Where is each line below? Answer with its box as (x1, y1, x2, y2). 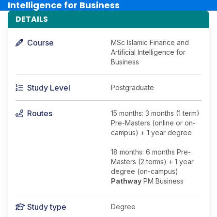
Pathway (111, 177, 141, 185)
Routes (27, 108, 52, 118)
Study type (27, 202, 66, 212)
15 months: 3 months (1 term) (111, 109, 200, 117)
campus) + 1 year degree (111, 128, 192, 137)
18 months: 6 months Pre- (111, 148, 191, 156)
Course (27, 38, 54, 47)
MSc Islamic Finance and (111, 38, 189, 46)
